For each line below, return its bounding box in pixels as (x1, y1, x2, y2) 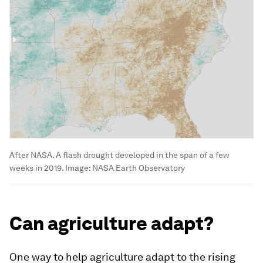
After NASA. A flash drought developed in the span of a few (9, 150, 230, 160)
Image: (65, 163, 92, 173)
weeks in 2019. (9, 163, 65, 173)
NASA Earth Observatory (92, 163, 185, 173)
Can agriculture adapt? (9, 211, 214, 235)
